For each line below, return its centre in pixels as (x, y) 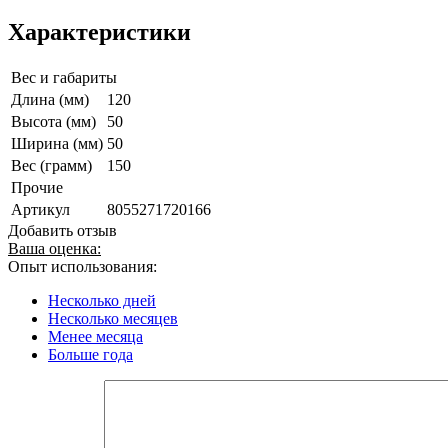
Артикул (40, 210)
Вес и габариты (64, 78)
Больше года (90, 355)
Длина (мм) (50, 100)
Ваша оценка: (54, 249)
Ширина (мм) (57, 144)
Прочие (37, 188)
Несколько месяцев (113, 319)
